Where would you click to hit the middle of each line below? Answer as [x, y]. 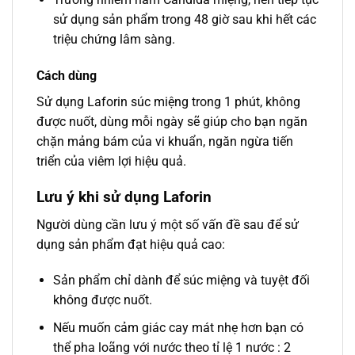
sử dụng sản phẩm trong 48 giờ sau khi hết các [184, 20]
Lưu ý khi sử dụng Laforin [124, 197]
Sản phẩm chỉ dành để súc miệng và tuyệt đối [181, 281]
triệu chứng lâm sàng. [114, 40]
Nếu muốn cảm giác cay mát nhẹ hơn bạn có [178, 328]
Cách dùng [67, 76]
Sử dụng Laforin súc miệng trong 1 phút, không [168, 102]
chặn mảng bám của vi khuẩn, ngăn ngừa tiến [165, 142]
